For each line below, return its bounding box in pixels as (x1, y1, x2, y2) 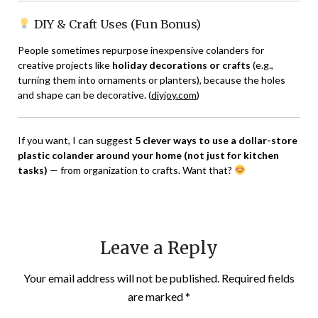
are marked (128, 289, 185, 303)
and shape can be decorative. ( (18, 88, 151, 101)
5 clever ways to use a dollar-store (135, 133, 297, 146)
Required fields (221, 270, 295, 285)
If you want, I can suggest (18, 133, 135, 146)
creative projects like (18, 58, 112, 71)
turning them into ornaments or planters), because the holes (18, 73, 285, 86)
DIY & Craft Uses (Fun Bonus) (31, 16, 201, 31)
